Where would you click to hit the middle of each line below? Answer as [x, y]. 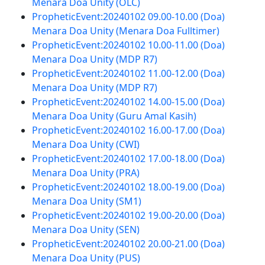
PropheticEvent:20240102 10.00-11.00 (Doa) [128, 45]
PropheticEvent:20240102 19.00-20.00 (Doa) [128, 215]
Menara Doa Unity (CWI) [85, 144]
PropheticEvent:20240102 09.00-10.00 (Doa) [128, 17]
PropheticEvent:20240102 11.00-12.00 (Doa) [128, 73]
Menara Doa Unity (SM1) [86, 201]
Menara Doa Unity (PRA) [85, 173]
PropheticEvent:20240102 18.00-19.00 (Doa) [128, 187]
